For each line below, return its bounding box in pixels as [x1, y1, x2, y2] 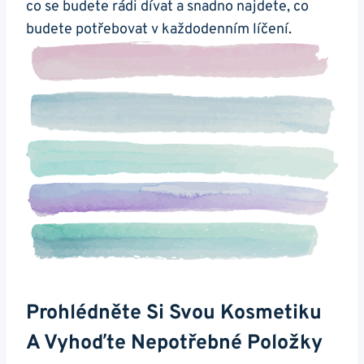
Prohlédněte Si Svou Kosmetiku [26, 300, 322, 327]
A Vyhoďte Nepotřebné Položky [26, 330, 323, 357]
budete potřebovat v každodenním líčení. [26, 19, 292, 39]
